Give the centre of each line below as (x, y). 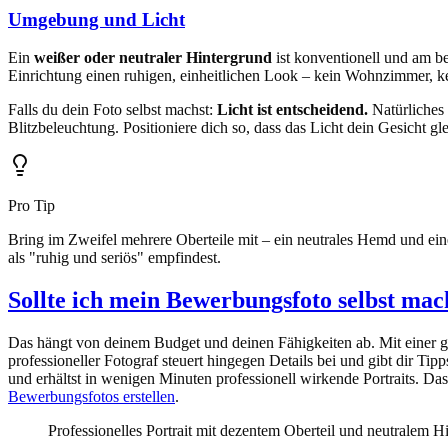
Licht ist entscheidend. (292, 110)
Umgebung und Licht (96, 19)
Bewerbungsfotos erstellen (91, 397)
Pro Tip (31, 206)
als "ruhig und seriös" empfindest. (114, 258)
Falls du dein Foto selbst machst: (112, 110)
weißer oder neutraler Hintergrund (153, 58)
